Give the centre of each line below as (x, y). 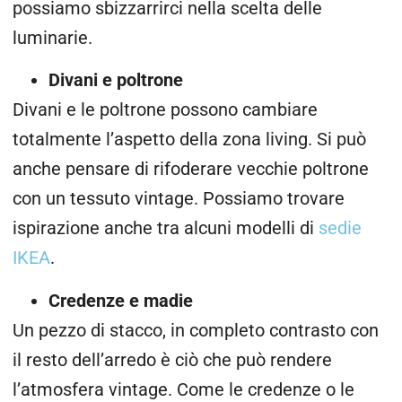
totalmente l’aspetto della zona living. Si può (189, 140)
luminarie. (52, 38)
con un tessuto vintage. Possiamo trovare (179, 199)
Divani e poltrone (116, 81)
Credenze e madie (121, 301)
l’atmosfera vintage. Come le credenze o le (184, 389)
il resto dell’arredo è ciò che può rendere (172, 360)
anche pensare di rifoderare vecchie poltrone (191, 170)
